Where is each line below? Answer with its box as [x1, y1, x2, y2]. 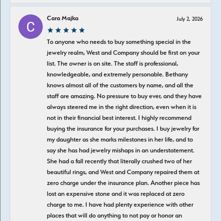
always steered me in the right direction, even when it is [47, 103, 196, 110]
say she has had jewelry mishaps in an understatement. [47, 146, 194, 154]
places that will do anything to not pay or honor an [47, 211, 182, 219]
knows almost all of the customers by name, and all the [47, 81, 193, 89]
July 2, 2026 [177, 16, 203, 23]
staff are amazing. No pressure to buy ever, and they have [47, 92, 202, 100]
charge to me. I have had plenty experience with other [47, 200, 193, 208]
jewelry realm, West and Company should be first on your [47, 48, 200, 56]
